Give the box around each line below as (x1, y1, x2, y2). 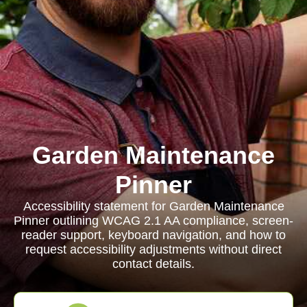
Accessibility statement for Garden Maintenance (23, 199, 284, 213)
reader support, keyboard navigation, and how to (21, 228, 286, 242)
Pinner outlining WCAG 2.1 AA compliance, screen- (14, 214, 293, 228)
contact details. (112, 257, 195, 271)
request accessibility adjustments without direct (25, 243, 282, 256)
